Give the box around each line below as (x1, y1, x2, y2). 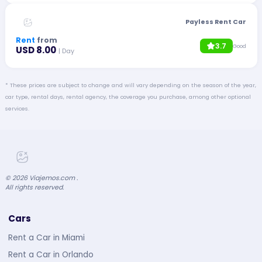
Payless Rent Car (185, 18, 246, 27)
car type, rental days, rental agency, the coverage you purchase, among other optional (5, 92, 251, 101)
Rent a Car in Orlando (8, 249, 94, 260)
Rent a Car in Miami (8, 232, 85, 244)
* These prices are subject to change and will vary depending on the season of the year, (5, 81, 256, 89)
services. (5, 104, 29, 112)
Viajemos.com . (27, 173, 78, 182)
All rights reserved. (5, 182, 64, 192)
